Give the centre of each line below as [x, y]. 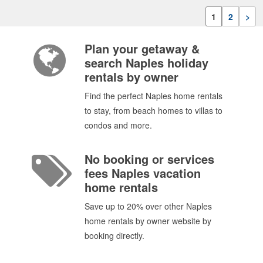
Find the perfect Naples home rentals [154, 96]
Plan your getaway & [142, 49]
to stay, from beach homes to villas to [154, 111]
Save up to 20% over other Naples [148, 206]
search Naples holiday [146, 63]
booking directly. [114, 236]
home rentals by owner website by [148, 221]
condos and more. [118, 125]
